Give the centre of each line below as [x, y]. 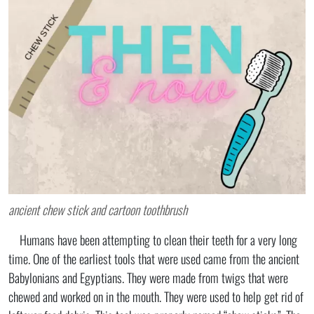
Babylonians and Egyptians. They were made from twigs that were [148, 277]
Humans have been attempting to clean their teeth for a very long [153, 239]
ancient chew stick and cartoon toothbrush [98, 209]
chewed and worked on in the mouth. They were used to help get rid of [156, 296]
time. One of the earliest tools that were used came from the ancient [154, 258]
